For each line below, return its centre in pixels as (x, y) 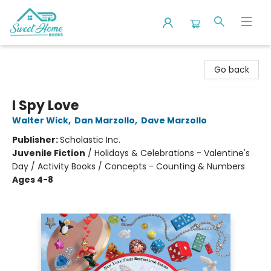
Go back (232, 70)
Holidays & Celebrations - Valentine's (172, 153)
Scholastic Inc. (90, 140)
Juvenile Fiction (49, 153)
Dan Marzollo (105, 120)
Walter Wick (40, 120)
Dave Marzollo (174, 120)
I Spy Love (45, 106)
